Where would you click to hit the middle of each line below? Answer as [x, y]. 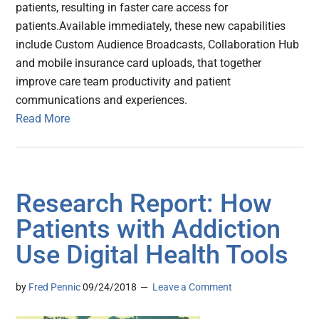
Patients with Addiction [148, 230]
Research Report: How [144, 204]
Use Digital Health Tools [152, 255]
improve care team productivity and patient [124, 82]
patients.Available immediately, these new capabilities [151, 26]
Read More [43, 119]
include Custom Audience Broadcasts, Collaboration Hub [158, 45]
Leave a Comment [193, 287]
